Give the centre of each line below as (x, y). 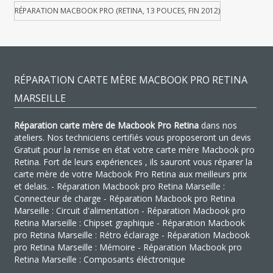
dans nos (218, 125)
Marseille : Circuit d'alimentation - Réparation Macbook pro (129, 210)
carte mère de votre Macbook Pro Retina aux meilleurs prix (130, 174)
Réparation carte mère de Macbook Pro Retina (106, 125)
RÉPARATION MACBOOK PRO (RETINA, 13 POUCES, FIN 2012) (117, 10)
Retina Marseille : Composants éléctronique (99, 259)
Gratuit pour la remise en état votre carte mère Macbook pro (134, 149)
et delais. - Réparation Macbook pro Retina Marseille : (119, 186)
